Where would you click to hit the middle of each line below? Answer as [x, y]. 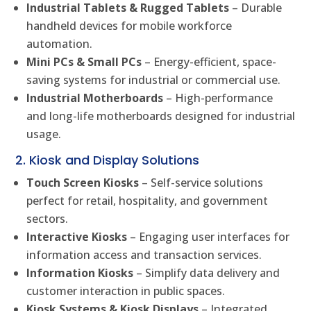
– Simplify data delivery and [207, 273]
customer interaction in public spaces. [126, 291]
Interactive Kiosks [77, 237]
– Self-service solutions [201, 183]
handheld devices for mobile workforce [129, 26]
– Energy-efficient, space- [209, 62]
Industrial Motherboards [95, 98]
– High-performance [218, 98]
